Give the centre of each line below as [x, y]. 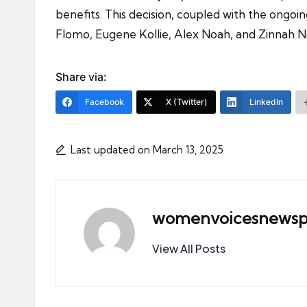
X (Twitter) [187, 101]
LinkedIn [266, 101]
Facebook [105, 101]
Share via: [81, 76]
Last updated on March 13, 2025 [147, 149]
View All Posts [189, 248]
